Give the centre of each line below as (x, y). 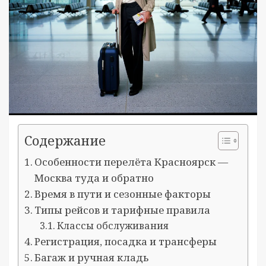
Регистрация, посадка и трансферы (126, 241)
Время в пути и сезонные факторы (123, 194)
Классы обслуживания (113, 226)
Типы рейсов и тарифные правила (123, 210)
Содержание (65, 140)
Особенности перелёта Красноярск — (132, 162)
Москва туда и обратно (94, 178)
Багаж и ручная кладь (92, 257)
